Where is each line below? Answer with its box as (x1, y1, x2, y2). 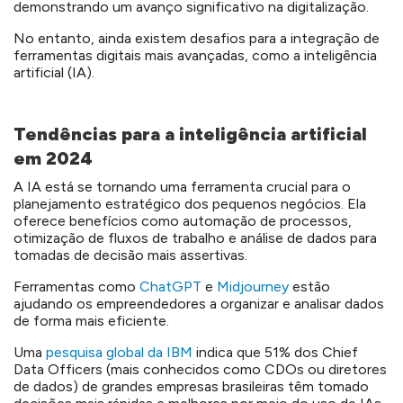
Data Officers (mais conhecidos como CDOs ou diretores (13, 360, 387, 378)
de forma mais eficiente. (13, 311, 169, 329)
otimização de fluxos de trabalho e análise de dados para (13, 228, 377, 246)
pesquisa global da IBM (46, 343, 193, 361)
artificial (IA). (13, 64, 94, 82)
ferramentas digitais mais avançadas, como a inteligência (13, 47, 377, 65)
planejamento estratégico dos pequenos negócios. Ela (13, 194, 366, 212)
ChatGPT (139, 277, 201, 295)
